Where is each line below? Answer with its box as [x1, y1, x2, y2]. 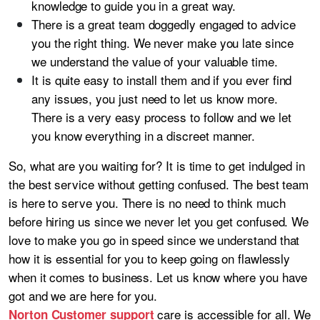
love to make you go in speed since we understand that [9, 230, 300, 249]
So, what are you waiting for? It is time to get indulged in [9, 156, 305, 174]
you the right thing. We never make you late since [31, 33, 294, 51]
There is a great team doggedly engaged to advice [31, 14, 296, 33]
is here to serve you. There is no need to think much [9, 193, 286, 211]
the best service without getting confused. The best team [9, 174, 309, 193]
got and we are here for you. [9, 286, 158, 304]
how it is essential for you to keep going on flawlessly [9, 249, 291, 267]
